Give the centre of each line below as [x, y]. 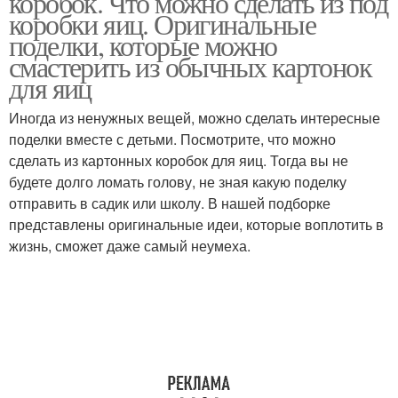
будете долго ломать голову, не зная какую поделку [178, 182]
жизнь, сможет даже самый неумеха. [130, 246]
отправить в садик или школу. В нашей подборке [170, 203]
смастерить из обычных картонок [190, 66]
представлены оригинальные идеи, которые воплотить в [196, 224]
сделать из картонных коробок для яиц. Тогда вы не [179, 160]
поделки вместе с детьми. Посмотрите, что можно [172, 139]
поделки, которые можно [143, 45]
